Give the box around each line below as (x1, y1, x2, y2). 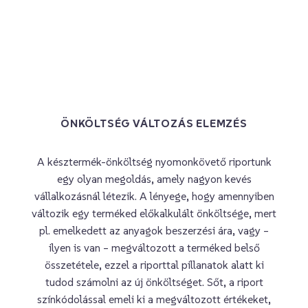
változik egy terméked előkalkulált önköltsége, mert (32, 206, 276, 220)
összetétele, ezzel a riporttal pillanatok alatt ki (44, 258, 264, 272)
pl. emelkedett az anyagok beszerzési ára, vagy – (39, 223, 269, 237)
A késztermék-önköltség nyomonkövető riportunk (36, 155, 272, 168)
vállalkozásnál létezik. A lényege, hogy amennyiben (34, 189, 274, 203)
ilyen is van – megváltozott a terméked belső (48, 241, 260, 254)
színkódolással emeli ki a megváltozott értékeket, (37, 292, 271, 306)
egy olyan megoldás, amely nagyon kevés (56, 172, 252, 186)
